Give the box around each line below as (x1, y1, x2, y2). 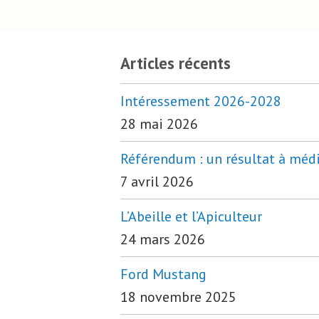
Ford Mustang (120, 265, 206, 284)
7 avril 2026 (120, 172, 194, 192)
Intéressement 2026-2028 (120, 92, 281, 111)
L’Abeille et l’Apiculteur (120, 207, 262, 226)
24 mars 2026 (120, 230, 205, 249)
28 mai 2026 (120, 115, 198, 134)
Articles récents (120, 53, 231, 74)
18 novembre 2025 (120, 288, 236, 307)
